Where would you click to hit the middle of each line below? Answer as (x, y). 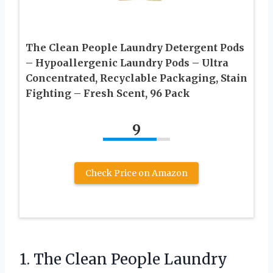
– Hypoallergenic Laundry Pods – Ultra (127, 62)
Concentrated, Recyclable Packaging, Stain (136, 78)
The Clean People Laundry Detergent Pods (135, 47)
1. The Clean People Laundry (123, 259)
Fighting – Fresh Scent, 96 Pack (108, 93)
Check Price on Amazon (136, 173)
